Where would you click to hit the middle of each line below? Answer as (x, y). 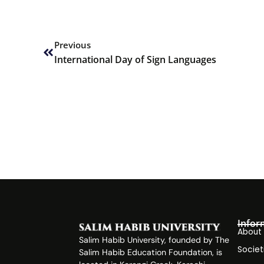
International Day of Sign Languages (135, 60)
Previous (72, 45)
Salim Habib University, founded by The (154, 240)
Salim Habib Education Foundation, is (151, 253)
